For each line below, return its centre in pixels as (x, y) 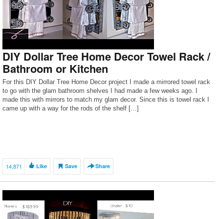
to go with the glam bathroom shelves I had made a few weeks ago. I (100, 91)
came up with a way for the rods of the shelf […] (71, 108)
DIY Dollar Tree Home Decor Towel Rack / (106, 56)
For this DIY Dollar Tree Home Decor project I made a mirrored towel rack (106, 82)
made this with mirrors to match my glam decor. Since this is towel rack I (106, 99)
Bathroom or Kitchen (55, 68)
